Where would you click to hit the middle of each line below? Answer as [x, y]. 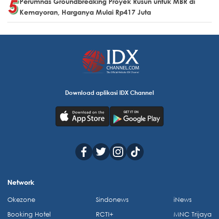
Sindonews [112, 200]
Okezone [21, 200]
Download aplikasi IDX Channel [109, 93]
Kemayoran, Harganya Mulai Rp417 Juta [86, 12]
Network [21, 182]
